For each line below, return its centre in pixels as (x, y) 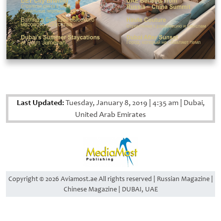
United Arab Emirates (110, 115)
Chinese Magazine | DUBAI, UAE (110, 189)
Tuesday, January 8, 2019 (106, 103)
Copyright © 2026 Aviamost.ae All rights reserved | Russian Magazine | (110, 179)
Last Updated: (40, 103)
